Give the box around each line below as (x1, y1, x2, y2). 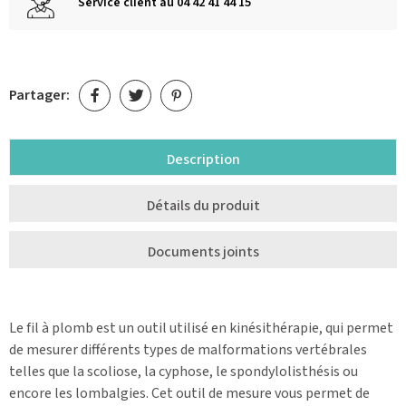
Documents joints (147, 241, 259, 262)
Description (166, 149, 240, 169)
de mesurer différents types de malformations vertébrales (9, 339, 367, 360)
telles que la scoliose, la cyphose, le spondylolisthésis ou (9, 361, 358, 382)
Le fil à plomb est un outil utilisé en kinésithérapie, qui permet (9, 317, 393, 338)
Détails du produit (146, 195, 260, 216)
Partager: (9, 85, 70, 106)
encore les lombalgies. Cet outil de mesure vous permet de (9, 382, 370, 403)
